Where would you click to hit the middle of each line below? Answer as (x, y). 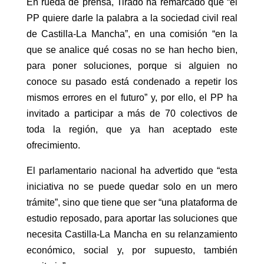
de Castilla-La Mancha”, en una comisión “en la (132, 34)
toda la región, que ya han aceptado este (132, 130)
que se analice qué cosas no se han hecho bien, (132, 50)
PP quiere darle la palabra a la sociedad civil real (132, 18)
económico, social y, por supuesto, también (132, 250)
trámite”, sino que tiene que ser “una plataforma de (132, 203)
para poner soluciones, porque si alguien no (132, 66)
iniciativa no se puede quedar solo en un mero (132, 187)
